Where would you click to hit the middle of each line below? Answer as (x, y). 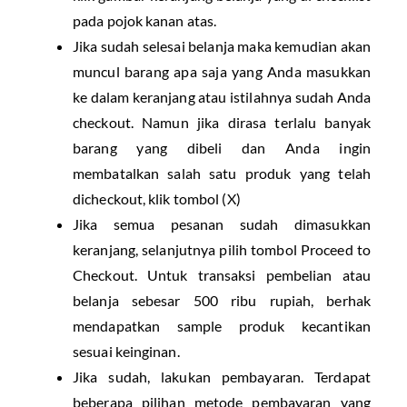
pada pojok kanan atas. (145, 21)
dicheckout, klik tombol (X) (157, 199)
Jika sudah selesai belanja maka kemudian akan (222, 46)
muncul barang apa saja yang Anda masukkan (222, 72)
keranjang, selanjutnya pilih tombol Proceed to (222, 250)
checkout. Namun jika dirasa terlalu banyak (222, 123)
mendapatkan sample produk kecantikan (222, 326)
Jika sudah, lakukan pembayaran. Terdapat (222, 377)
